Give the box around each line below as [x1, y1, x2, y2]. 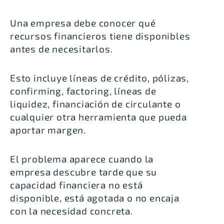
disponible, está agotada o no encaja [10, 192, 179, 204]
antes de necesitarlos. [10, 43, 113, 55]
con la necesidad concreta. [10, 205, 133, 217]
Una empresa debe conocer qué [10, 17, 156, 29]
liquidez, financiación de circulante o [10, 98, 181, 110]
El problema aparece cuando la [10, 153, 154, 165]
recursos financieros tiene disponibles [10, 30, 190, 42]
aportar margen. [10, 124, 86, 136]
